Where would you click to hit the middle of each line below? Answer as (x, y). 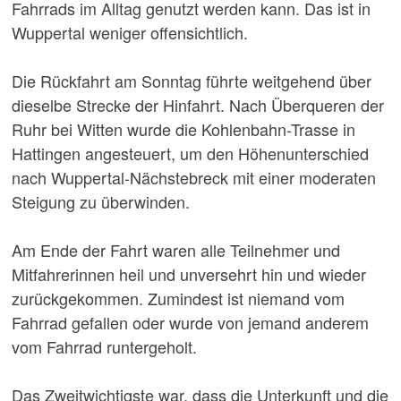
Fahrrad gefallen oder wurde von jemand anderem (190, 322)
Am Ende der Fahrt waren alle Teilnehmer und (175, 249)
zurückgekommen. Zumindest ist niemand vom (178, 298)
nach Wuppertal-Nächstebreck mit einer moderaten (193, 177)
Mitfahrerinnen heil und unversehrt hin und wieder (188, 273)
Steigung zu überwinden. (100, 201)
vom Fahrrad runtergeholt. (104, 346)
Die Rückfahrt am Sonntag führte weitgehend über (191, 80)
